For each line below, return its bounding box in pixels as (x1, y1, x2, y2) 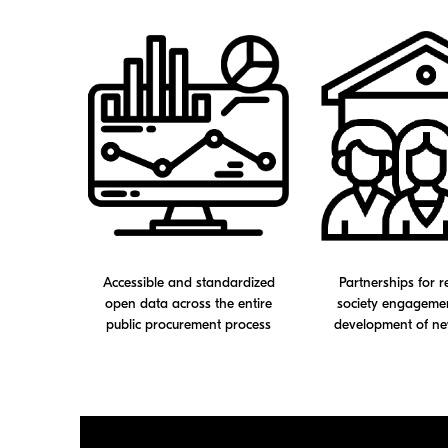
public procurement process (106, 317, 271, 333)
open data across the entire (105, 296, 272, 312)
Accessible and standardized (102, 275, 275, 291)
